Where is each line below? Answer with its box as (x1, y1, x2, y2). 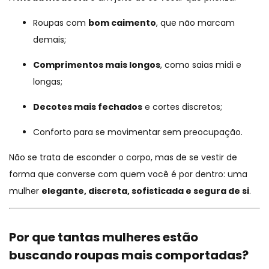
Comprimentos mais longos (33, 59, 160, 71)
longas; (33, 76, 62, 88)
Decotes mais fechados (33, 101, 142, 113)
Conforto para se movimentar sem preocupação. (33, 126, 243, 139)
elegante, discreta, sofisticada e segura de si (41, 185, 249, 198)
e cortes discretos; (142, 101, 222, 113)
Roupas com (33, 17, 88, 29)
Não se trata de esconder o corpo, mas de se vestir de (9, 151, 237, 164)
